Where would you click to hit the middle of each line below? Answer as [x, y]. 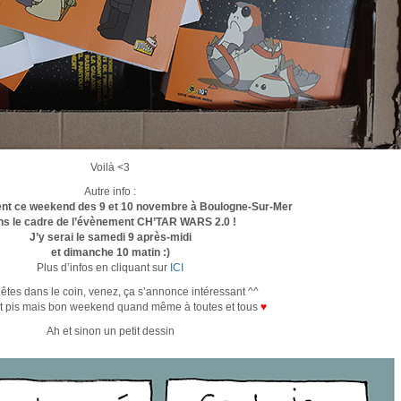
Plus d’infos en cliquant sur [103, 268]
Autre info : [110, 192]
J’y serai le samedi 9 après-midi [110, 237]
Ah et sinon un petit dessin [110, 331]
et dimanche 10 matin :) [110, 252]
